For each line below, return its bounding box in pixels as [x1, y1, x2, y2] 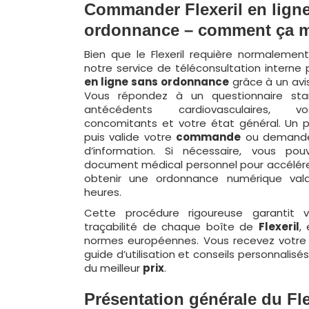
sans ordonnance [131, 74, 230, 89]
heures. [84, 185, 121, 199]
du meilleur [84, 261, 143, 275]
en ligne [84, 74, 128, 89]
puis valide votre [84, 130, 177, 144]
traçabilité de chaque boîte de [84, 219, 259, 234]
